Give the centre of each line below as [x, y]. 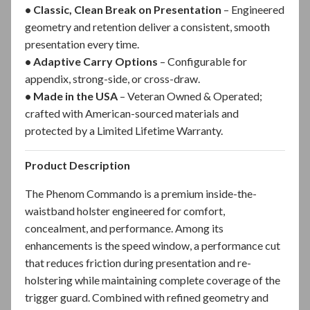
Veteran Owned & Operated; [195, 95]
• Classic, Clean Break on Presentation [124, 9]
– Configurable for [203, 61]
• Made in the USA [72, 95]
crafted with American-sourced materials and [132, 113]
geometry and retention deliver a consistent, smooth [147, 26]
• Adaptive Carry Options [92, 61]
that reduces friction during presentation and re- [138, 262]
